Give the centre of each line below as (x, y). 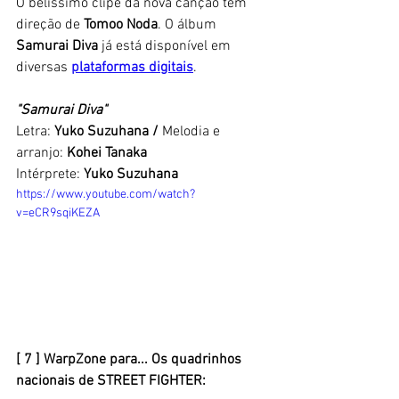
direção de (50, 25)
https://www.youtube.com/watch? (106, 195)
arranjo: (41, 154)
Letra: (35, 132)
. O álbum (189, 25)
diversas (44, 68)
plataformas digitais (132, 68)
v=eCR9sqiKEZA (58, 214)
